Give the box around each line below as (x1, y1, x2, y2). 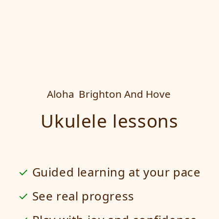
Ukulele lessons (54, 109, 178, 133)
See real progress (29, 187, 134, 204)
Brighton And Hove (78, 87, 171, 101)
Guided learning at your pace (29, 163, 201, 180)
